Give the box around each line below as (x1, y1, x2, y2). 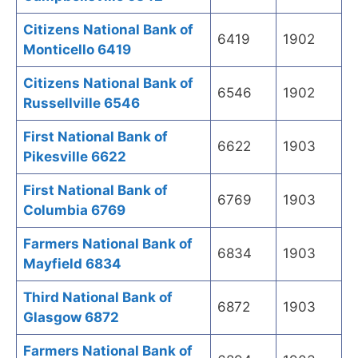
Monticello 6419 (23, 42, 131, 58)
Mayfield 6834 (23, 256, 121, 272)
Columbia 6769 (23, 202, 125, 219)
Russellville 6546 (23, 95, 140, 112)
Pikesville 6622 (23, 149, 126, 165)
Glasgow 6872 (23, 309, 119, 326)
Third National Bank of (23, 289, 173, 306)
